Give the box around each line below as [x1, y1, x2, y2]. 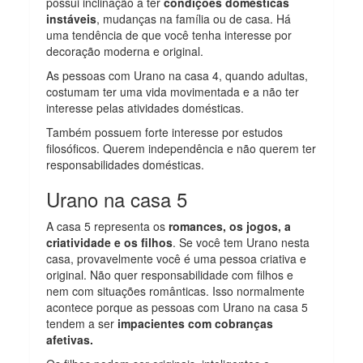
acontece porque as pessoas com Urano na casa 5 [46, 299, 309, 316]
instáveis [46, 11, 97, 28]
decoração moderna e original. [46, 43, 204, 60]
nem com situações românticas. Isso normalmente [46, 283, 305, 300]
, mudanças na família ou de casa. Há [96, 11, 292, 28]
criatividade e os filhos [46, 234, 173, 251]
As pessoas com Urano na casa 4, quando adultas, [46, 67, 309, 84]
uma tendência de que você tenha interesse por [46, 27, 293, 44]
